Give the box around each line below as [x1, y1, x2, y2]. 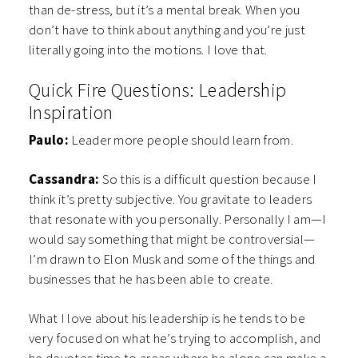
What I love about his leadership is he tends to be [29, 309, 306, 328]
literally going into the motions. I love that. [29, 41, 268, 59]
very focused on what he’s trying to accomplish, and [29, 329, 321, 348]
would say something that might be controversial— [29, 230, 316, 249]
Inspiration [29, 100, 113, 125]
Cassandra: [29, 170, 100, 189]
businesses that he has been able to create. [29, 270, 276, 288]
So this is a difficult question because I [99, 170, 317, 189]
